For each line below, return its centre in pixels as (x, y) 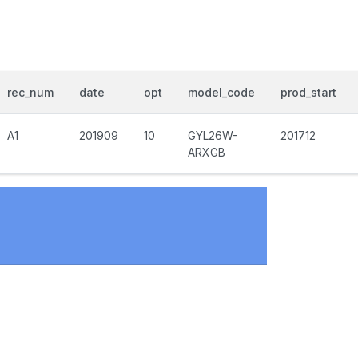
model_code (221, 92)
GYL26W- (213, 135)
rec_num (30, 92)
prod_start (308, 92)
